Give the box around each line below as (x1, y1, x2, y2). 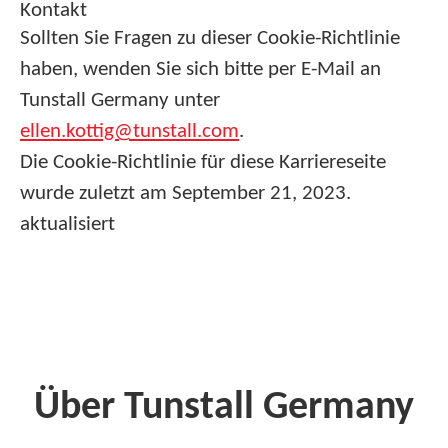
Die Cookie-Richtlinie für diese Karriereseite (20, 152, 386, 173)
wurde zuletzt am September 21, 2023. (20, 183, 351, 204)
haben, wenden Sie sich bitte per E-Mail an (20, 59, 381, 80)
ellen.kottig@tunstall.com (20, 121, 239, 142)
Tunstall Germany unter (20, 90, 220, 111)
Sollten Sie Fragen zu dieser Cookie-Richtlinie (20, 28, 400, 49)
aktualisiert (20, 214, 115, 235)
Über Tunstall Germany (34, 388, 414, 428)
